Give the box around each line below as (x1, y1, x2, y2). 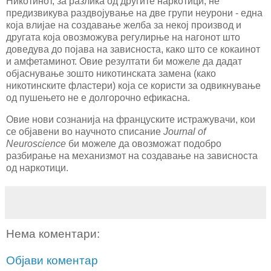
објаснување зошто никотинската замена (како (6, 68, 216, 79)
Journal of (163, 126, 206, 137)
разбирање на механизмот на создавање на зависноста (6, 151, 258, 162)
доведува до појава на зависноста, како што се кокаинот (6, 44, 260, 55)
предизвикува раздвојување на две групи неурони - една (6, 8, 263, 19)
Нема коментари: (6, 227, 100, 241)
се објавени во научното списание (6, 126, 163, 137)
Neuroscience (6, 139, 66, 149)
